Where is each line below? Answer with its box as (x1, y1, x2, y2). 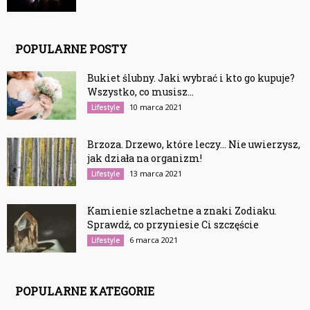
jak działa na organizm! (87, 152, 202, 165)
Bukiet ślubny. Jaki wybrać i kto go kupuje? (87, 71, 295, 85)
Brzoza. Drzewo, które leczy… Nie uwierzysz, (87, 138, 300, 152)
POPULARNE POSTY (15, 42, 127, 57)
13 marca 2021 (129, 168, 182, 179)
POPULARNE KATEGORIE (15, 284, 154, 299)
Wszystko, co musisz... (87, 85, 194, 99)
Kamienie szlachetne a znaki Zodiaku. (87, 204, 277, 218)
